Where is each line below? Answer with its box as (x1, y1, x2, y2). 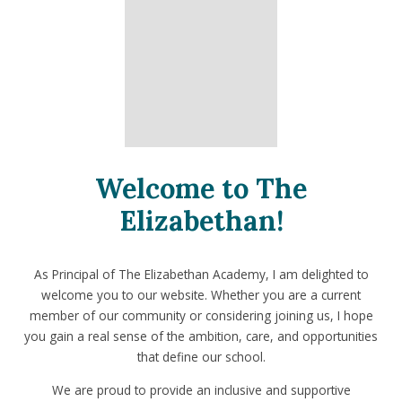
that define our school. (136, 348, 266, 366)
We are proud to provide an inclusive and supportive (51, 380, 351, 398)
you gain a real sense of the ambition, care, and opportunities (24, 328, 378, 345)
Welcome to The (95, 170, 307, 205)
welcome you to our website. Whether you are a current (41, 286, 361, 304)
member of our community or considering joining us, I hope (29, 307, 373, 325)
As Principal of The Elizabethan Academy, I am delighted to (33, 266, 369, 284)
